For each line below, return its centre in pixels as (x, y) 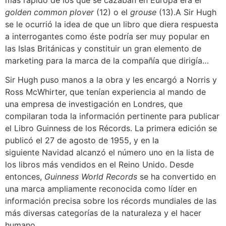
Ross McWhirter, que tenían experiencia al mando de (105, 92)
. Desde (179, 164)
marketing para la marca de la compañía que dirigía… (107, 60)
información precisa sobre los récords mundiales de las (111, 201)
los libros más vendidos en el (62, 164)
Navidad (58, 152)
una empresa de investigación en (69, 104)
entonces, (25, 176)
